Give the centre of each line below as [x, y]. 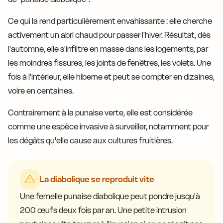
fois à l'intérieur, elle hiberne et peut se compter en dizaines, [111, 77]
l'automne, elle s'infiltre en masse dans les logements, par [108, 49]
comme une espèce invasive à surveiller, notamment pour [108, 127]
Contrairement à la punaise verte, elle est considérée [100, 113]
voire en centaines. [41, 91]
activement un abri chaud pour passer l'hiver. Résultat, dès [109, 35]
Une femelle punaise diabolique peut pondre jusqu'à [110, 196]
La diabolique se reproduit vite [97, 179]
